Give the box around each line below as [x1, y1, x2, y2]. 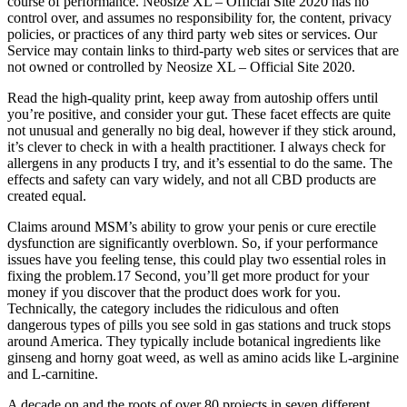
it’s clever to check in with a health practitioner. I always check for [7, 138, 385, 154]
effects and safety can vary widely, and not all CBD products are [7, 171, 376, 187]
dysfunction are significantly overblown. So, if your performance [7, 234, 378, 251]
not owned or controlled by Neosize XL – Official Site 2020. [7, 58, 355, 74]
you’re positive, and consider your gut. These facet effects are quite [7, 105, 391, 122]
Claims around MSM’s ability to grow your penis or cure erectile [7, 218, 376, 234]
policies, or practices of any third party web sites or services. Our [7, 25, 377, 42]
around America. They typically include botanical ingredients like [7, 333, 381, 349]
